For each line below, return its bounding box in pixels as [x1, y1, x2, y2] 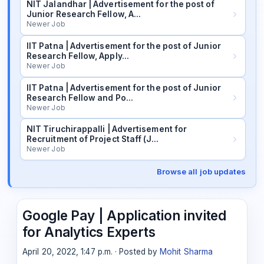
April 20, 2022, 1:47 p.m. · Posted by [22, 246, 160, 256]
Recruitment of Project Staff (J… [26, 134, 159, 144]
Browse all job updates [156, 167, 246, 177]
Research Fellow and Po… [26, 93, 133, 103]
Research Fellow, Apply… [26, 51, 129, 61]
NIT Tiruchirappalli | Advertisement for [26, 124, 187, 134]
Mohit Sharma [160, 246, 213, 256]
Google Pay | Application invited [22, 207, 226, 223]
